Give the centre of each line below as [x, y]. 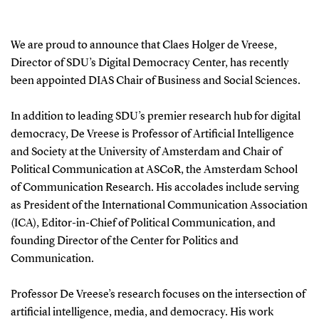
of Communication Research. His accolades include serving [155, 188]
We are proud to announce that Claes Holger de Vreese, [143, 45]
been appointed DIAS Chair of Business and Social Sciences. [155, 81]
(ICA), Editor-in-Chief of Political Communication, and [143, 223]
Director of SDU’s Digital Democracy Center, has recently [150, 63]
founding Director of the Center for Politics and [124, 241]
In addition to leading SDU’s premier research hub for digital [155, 116]
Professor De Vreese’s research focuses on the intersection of [158, 294]
